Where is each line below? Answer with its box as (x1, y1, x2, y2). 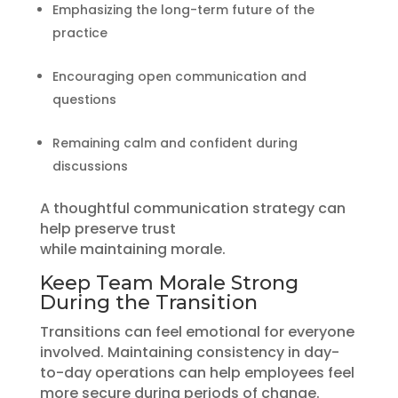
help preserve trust (39, 218, 176, 239)
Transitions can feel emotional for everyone (39, 321, 354, 342)
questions (52, 90, 116, 108)
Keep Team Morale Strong (39, 270, 298, 295)
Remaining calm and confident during (52, 133, 298, 152)
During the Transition (39, 290, 258, 314)
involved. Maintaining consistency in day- (39, 341, 339, 362)
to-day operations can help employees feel (39, 362, 354, 383)
